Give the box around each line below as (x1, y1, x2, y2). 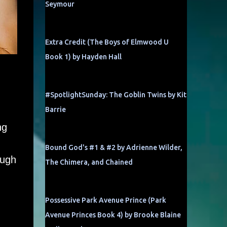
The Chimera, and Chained (45, 158, 133, 166)
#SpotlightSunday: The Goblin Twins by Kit (45, 91, 186, 99)
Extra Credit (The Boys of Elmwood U (45, 38, 169, 46)
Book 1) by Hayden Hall (45, 53, 122, 61)
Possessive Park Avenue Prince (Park (45, 196, 166, 204)
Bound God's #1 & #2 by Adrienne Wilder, (45, 143, 182, 152)
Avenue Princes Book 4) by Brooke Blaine (45, 211, 181, 219)
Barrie (45, 105, 66, 113)
